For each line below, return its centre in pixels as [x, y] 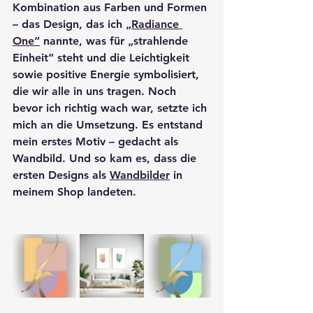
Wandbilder [140, 175]
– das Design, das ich [69, 24]
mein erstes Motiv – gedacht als [97, 142]
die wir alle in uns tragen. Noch [96, 92]
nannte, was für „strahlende [116, 41]
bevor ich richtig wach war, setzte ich [111, 108]
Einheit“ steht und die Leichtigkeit [103, 58]
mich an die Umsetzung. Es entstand [109, 125]
